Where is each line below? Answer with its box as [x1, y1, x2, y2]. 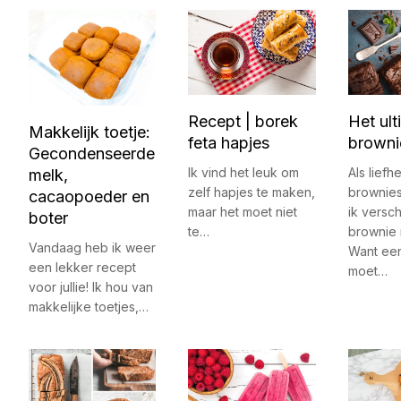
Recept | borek [188, 112, 299, 132]
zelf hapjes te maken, [188, 184, 316, 200]
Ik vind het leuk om [188, 165, 300, 181]
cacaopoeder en [29, 187, 149, 207]
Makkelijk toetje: [29, 123, 150, 142]
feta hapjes [188, 133, 270, 153]
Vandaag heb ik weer [29, 240, 156, 256]
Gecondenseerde [29, 144, 155, 164]
